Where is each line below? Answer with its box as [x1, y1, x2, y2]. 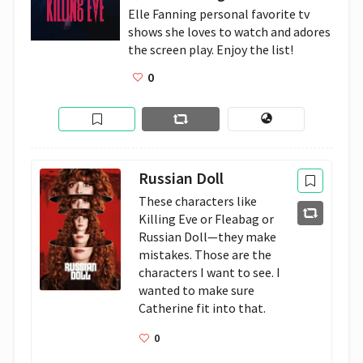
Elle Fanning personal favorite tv [128, 6, 310, 22]
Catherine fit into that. [139, 300, 267, 316]
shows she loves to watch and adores [128, 23, 331, 40]
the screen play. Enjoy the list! [128, 41, 293, 58]
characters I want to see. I [139, 264, 281, 280]
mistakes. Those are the [139, 246, 272, 263]
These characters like [139, 193, 258, 209]
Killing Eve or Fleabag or [139, 211, 275, 227]
